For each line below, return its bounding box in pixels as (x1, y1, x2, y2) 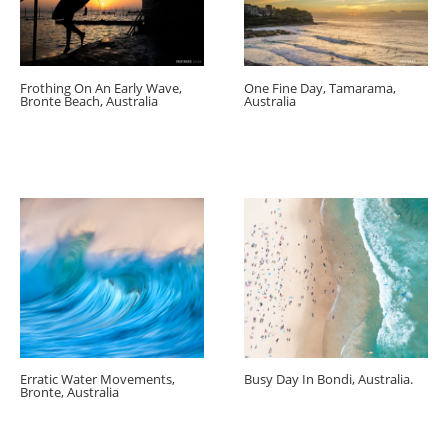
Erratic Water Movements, (20, 370, 175, 389)
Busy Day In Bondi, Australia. (244, 370, 413, 389)
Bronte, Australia (20, 383, 119, 402)
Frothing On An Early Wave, (20, 78, 182, 97)
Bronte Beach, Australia (20, 91, 158, 110)
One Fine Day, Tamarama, (244, 78, 396, 97)
